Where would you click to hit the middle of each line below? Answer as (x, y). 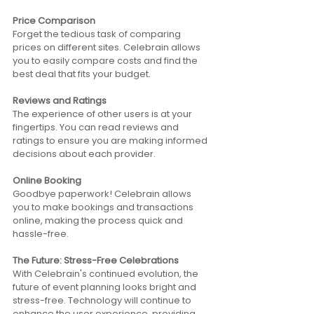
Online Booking (47, 180)
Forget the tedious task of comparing (98, 34)
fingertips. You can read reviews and (97, 127)
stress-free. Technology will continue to (103, 300)
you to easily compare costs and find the (106, 61)
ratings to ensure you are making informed (111, 141)
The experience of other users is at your (103, 114)
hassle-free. (41, 234)
